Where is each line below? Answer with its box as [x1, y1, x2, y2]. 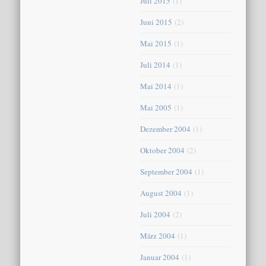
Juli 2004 [140, 208, 171, 220]
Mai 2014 [140, 80, 172, 91]
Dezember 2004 [140, 123, 191, 134]
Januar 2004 [140, 251, 180, 262]
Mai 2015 [140, 37, 172, 49]
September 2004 [140, 166, 193, 177]
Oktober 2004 [140, 144, 185, 156]
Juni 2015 [140, 16, 173, 27]
